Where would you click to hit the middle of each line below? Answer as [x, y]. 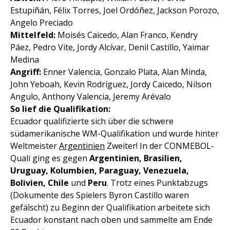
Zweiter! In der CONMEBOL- [159, 146]
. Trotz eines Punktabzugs [157, 183]
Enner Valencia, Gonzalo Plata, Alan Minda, [124, 72]
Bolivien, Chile [40, 183]
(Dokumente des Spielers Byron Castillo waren [100, 195]
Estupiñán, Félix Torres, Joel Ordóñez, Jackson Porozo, [115, 11]
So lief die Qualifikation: [60, 109]
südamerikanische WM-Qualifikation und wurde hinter [114, 134]
